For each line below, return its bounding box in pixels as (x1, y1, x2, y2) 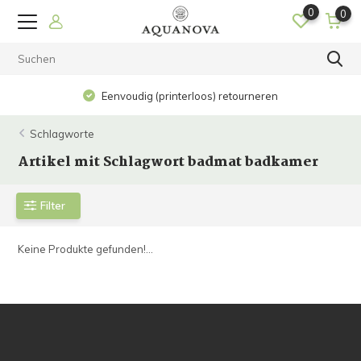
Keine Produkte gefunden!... (18, 243, 154, 255)
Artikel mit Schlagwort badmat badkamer (18, 151, 319, 173)
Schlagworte (30, 127, 95, 140)
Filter (40, 198, 66, 212)
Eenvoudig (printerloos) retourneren (99, 89, 279, 102)
